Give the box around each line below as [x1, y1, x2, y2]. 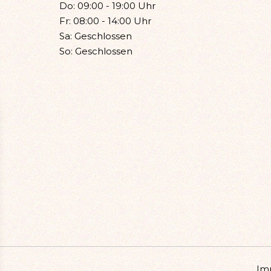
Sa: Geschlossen [59, 30, 132, 42]
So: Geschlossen [59, 45, 132, 57]
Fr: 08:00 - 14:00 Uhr [59, 15, 151, 27]
